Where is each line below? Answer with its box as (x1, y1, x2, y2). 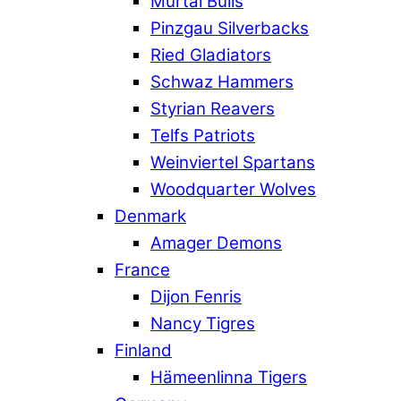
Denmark (115, 206, 186, 227)
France (115, 260, 170, 281)
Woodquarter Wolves (150, 179, 316, 200)
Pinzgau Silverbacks (150, 18, 309, 39)
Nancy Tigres (150, 313, 255, 335)
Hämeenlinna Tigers (150, 367, 307, 388)
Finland (115, 340, 172, 362)
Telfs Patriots (150, 125, 255, 147)
